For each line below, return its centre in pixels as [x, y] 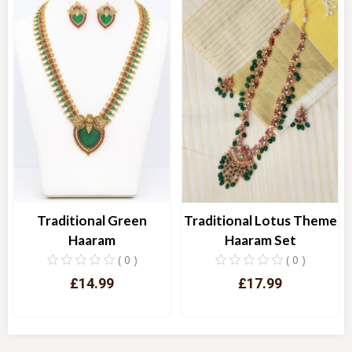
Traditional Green [92, 220]
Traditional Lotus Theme [260, 220]
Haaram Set [260, 240]
